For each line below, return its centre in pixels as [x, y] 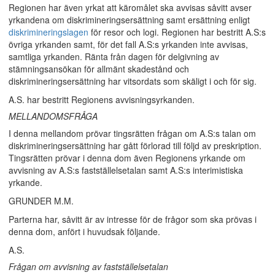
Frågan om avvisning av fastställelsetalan [88, 266]
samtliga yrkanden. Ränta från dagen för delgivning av [114, 56]
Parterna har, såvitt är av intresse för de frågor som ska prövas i [133, 219]
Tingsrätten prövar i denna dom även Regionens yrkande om [127, 158]
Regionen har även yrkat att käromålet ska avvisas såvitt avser [130, 7]
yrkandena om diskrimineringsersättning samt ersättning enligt [129, 20]
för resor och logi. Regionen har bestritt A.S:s [177, 32]
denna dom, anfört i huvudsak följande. [84, 231]
